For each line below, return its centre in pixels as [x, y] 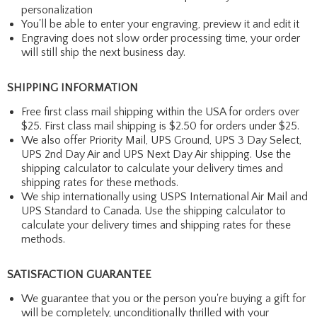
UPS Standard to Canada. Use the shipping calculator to [154, 211]
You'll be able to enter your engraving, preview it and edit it [160, 24]
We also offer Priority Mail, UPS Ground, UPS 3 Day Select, [161, 140]
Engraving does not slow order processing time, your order [161, 38]
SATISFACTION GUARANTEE [79, 274]
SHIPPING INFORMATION [73, 87]
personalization [57, 10]
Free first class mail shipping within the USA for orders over [160, 111]
